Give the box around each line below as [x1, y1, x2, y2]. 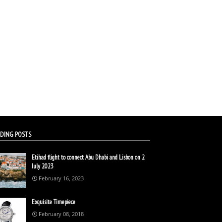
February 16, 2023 [38, 174, 84, 182]
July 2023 [31, 162, 54, 170]
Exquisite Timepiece [31, 197, 75, 206]
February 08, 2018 [38, 210, 84, 218]
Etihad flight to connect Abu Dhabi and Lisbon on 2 [31, 153, 145, 162]
